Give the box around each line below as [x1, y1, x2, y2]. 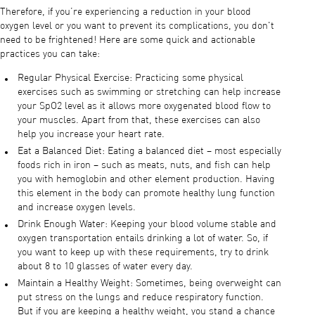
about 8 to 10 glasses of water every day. [18, 261, 193, 271]
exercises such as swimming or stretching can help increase [18, 86, 281, 97]
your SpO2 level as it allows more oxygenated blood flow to [18, 101, 271, 111]
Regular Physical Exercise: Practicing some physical [18, 72, 243, 83]
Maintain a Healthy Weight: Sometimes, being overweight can [18, 278, 281, 288]
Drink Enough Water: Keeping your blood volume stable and [18, 219, 276, 229]
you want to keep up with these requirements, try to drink [18, 247, 269, 257]
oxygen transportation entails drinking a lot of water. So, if [18, 233, 268, 243]
